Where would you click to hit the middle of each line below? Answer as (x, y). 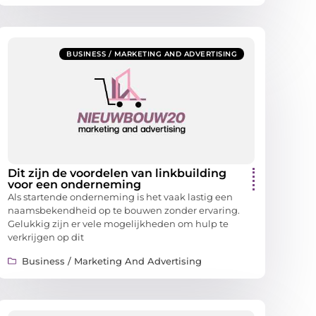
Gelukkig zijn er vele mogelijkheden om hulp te (118, 224)
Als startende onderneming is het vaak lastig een (120, 197)
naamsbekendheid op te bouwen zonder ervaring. (124, 211)
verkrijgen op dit (46, 237)
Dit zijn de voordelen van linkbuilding (117, 174)
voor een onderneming (74, 185)
